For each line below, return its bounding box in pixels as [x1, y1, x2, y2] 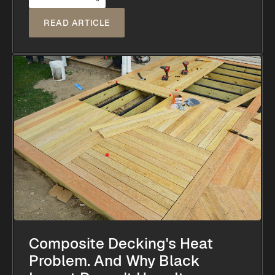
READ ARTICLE [44, 17, 110, 28]
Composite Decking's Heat [29, 234, 213, 253]
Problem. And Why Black [29, 251, 200, 270]
